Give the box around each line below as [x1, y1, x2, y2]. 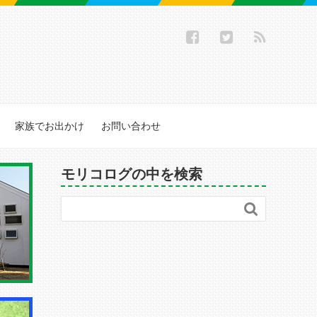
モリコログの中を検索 [61, 166, 202, 182]
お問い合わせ [101, 120, 161, 132]
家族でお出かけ [15, 120, 84, 132]
